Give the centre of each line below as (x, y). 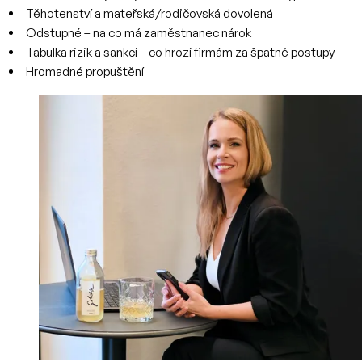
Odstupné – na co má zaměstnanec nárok (139, 33)
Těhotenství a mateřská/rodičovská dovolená (149, 13)
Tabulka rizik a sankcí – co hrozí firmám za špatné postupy (180, 52)
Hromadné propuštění (85, 72)
